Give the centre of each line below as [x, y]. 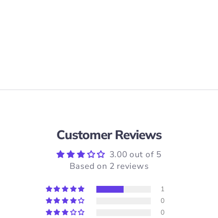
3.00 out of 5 [135, 155]
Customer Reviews [109, 135]
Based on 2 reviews [109, 166]
